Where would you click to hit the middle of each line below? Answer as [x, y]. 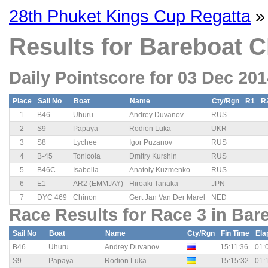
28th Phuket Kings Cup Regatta [130, 16]
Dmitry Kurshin [153, 156]
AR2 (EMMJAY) [98, 184]
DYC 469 [52, 198]
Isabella [86, 170]
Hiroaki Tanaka [154, 184]
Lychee [85, 143]
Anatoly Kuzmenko [160, 170]
